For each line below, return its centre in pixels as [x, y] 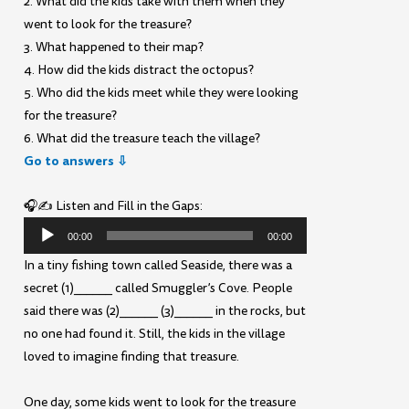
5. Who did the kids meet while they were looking [162, 92]
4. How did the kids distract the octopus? [139, 69]
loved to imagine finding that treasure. [132, 357]
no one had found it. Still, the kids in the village [155, 334]
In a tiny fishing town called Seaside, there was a [158, 266]
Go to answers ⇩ [76, 160]
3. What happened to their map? [114, 47]
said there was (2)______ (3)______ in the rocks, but [165, 311]
